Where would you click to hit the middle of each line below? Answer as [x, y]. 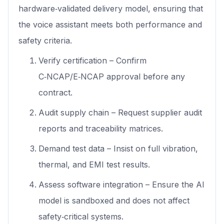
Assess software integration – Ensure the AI [121, 185]
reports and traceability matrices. [101, 129]
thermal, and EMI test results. [94, 165]
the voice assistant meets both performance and [110, 25]
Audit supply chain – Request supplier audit [120, 113]
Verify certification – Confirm [92, 61]
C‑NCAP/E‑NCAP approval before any [112, 77]
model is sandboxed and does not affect [114, 201]
